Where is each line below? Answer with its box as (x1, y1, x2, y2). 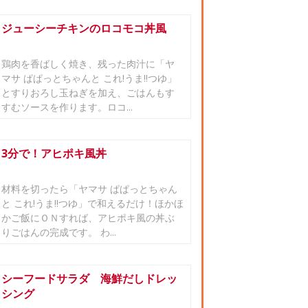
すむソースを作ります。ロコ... (1, 100, 133, 113)
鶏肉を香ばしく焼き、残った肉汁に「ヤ (1, 57, 175, 70)
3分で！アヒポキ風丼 (1, 146, 107, 161)
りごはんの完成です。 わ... (1, 225, 116, 239)
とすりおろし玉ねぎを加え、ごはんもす (1, 86, 175, 99)
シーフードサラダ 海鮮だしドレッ (1, 271, 177, 286)
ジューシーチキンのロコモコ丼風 (1, 21, 166, 36)
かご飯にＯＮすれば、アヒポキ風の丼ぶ (1, 211, 175, 224)
